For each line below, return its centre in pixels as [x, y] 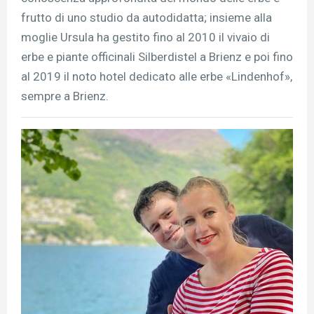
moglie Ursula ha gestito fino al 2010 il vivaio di [145, 37]
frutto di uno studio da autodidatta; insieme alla [146, 17]
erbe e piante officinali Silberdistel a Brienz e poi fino [157, 56]
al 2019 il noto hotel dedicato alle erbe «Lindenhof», [157, 76]
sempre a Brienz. [65, 96]
